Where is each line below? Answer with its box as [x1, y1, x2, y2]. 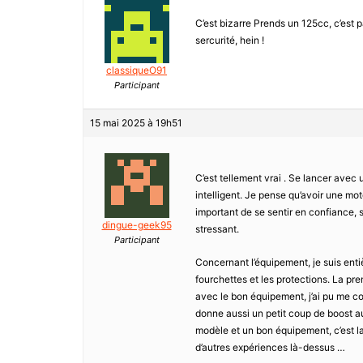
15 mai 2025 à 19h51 [90, 117, 182, 130]
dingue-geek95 [101, 219, 172, 232]
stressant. [195, 223, 239, 236]
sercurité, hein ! [195, 34, 264, 47]
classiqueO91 [106, 64, 167, 77]
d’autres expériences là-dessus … [195, 341, 345, 354]
